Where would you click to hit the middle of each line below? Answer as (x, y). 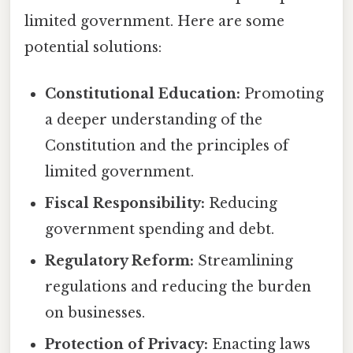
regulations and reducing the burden (178, 287)
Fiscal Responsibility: (125, 204)
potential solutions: (93, 47)
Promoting (282, 94)
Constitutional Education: (143, 94)
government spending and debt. (160, 230)
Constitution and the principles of (167, 146)
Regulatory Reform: (120, 261)
